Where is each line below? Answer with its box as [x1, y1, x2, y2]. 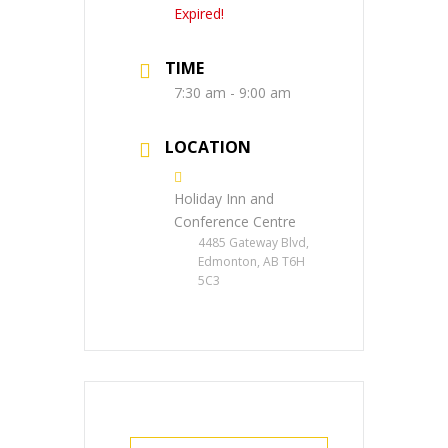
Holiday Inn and [174, 188, 274, 208]
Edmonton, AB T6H [198, 252, 305, 270]
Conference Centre [174, 211, 296, 231]
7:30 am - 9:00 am [174, 82, 291, 102]
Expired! [174, 3, 224, 23]
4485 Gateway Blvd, [198, 233, 309, 251]
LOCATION [165, 135, 251, 158]
